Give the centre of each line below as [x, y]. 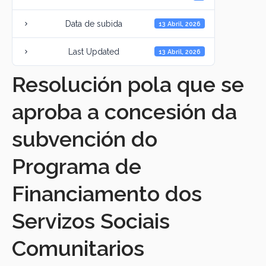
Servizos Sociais [91, 221]
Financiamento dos [107, 193]
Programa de [77, 166]
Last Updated [94, 51]
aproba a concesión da [124, 111]
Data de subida [94, 23]
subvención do [85, 139]
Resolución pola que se [128, 84]
